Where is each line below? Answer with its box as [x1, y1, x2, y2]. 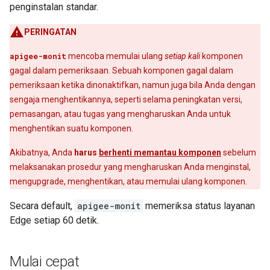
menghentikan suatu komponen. [10, 124, 133, 133]
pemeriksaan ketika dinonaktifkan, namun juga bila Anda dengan [10, 80, 256, 90]
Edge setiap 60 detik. [10, 215, 99, 226]
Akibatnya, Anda [10, 148, 74, 157]
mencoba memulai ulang [66, 51, 165, 61]
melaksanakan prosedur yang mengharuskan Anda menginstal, [10, 162, 251, 172]
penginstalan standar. [10, 1, 98, 13]
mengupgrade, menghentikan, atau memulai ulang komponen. [10, 177, 247, 186]
